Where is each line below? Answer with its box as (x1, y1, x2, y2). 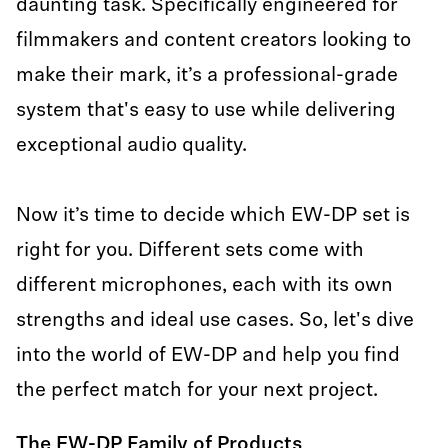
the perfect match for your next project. (16, 381, 383, 401)
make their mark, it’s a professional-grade (16, 66, 398, 86)
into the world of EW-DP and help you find (16, 346, 400, 366)
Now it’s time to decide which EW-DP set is (16, 206, 410, 226)
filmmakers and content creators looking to (16, 31, 411, 51)
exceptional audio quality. (16, 136, 252, 156)
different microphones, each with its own (16, 276, 393, 296)
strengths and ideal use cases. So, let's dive (16, 311, 414, 331)
